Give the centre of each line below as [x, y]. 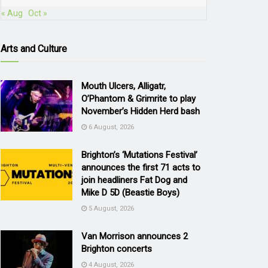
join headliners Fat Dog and [134, 180]
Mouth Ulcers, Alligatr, [124, 86]
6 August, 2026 [110, 127]
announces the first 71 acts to [141, 167]
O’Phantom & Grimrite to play [138, 98]
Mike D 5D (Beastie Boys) [130, 192]
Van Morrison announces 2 [135, 236]
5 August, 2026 [110, 208]
